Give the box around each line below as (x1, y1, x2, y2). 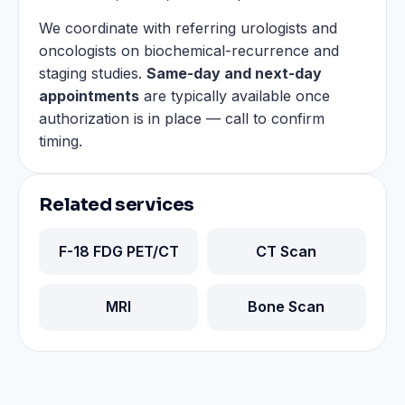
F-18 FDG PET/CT (58, 241, 179, 260)
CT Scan (256, 241, 317, 260)
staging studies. (39, 63, 147, 82)
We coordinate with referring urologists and (39, 18, 338, 37)
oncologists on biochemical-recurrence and (39, 41, 340, 60)
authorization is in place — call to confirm (39, 108, 325, 127)
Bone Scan (248, 297, 325, 316)
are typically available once (139, 86, 331, 105)
